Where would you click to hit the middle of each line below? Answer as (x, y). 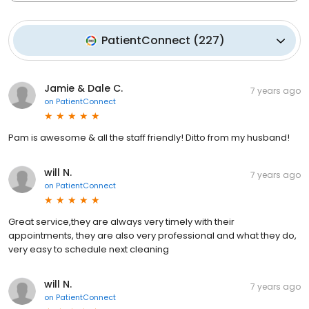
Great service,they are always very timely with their (121, 222)
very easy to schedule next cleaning (89, 250)
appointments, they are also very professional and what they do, (152, 236)
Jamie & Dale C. (83, 89)
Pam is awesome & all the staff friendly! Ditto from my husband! (149, 138)
